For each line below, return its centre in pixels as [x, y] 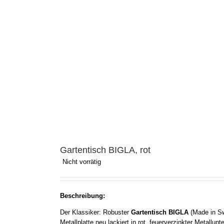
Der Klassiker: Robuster [95, 212]
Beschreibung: [82, 195]
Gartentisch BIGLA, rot [105, 150]
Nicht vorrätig [82, 161]
